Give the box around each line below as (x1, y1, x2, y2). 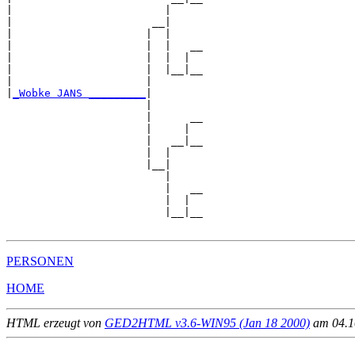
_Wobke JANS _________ (13, 86, 146, 99)
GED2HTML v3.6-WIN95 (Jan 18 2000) (105, 315, 310, 330)
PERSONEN (6, 254, 74, 268)
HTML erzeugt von (6, 315, 105, 330)
